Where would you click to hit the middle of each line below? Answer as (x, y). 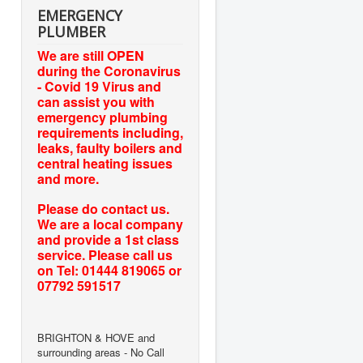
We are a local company (110, 224)
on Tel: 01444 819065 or (109, 270)
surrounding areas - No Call (101, 352)
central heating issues (105, 163)
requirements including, (110, 132)
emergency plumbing (102, 117)
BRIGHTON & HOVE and (96, 337)
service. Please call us (105, 255)
